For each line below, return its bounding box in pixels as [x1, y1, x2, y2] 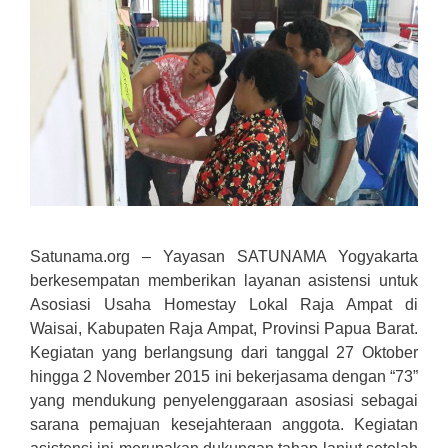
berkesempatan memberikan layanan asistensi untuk [30, 271, 418, 289]
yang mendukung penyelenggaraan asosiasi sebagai [30, 391, 418, 409]
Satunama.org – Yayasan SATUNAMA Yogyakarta [30, 247, 418, 265]
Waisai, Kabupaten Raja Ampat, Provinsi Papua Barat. [30, 319, 418, 337]
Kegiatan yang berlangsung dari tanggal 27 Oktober [30, 343, 418, 361]
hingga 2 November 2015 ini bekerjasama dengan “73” [30, 367, 418, 385]
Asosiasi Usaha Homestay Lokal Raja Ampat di [30, 295, 418, 313]
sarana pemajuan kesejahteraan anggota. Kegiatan [30, 415, 418, 433]
